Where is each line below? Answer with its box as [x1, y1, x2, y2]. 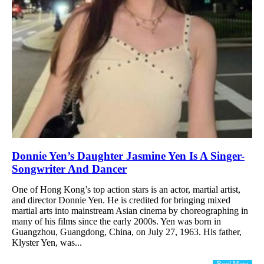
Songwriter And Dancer [12, 162, 127, 175]
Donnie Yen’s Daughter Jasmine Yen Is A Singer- [12, 149, 245, 162]
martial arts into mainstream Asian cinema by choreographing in [12, 205, 248, 216]
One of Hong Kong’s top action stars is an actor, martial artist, [12, 184, 240, 194]
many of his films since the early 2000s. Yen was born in [12, 216, 221, 226]
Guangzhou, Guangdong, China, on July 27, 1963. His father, [12, 226, 242, 237]
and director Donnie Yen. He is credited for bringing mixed [12, 194, 230, 205]
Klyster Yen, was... [12, 237, 82, 247]
